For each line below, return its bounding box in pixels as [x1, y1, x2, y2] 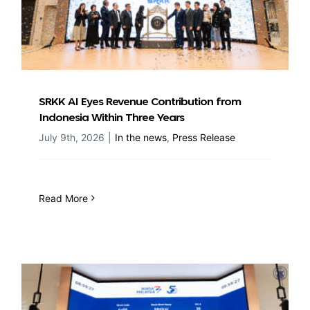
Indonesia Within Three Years [39, 112, 184, 124]
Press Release [172, 131, 235, 143]
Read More [39, 192, 88, 204]
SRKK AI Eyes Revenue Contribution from [39, 96, 241, 108]
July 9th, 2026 [39, 131, 104, 143]
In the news [115, 131, 167, 143]
